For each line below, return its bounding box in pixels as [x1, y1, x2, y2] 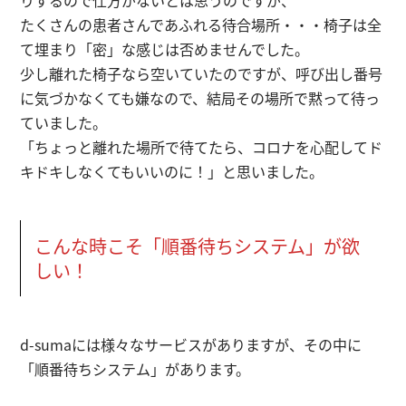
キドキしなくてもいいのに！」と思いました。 [20, 160, 324, 183]
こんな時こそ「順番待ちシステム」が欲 [34, 233, 361, 260]
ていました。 [20, 111, 108, 134]
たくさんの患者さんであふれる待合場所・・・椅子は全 [20, 14, 382, 36]
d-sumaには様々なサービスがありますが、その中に [20, 333, 362, 356]
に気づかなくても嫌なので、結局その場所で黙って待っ [20, 87, 381, 110]
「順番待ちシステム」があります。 [20, 358, 251, 381]
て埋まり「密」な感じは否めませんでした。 [20, 38, 310, 61]
